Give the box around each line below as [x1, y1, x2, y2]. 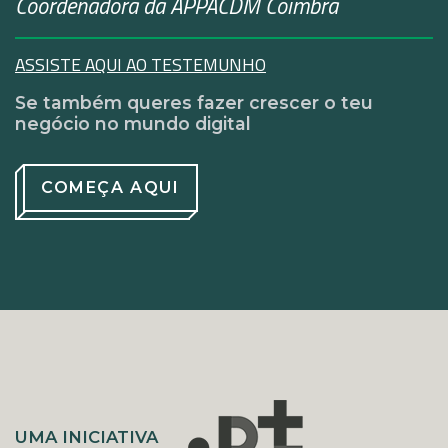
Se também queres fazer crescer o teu [15, 91, 373, 113]
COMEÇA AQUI [41, 177, 180, 197]
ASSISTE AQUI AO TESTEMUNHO [15, 50, 266, 78]
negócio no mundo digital [15, 112, 251, 134]
